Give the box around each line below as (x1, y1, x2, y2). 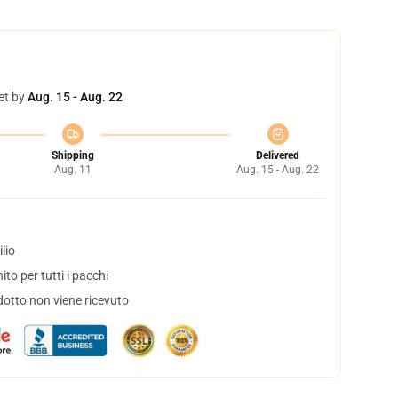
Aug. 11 (53, 163, 92, 176)
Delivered (256, 149, 299, 162)
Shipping (51, 149, 94, 162)
